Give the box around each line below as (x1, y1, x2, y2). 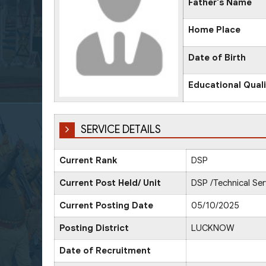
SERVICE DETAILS (81, 122, 161, 136)
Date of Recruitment (59, 245, 151, 256)
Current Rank (59, 154, 117, 166)
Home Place (188, 24, 240, 35)
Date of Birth (188, 52, 246, 63)
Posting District (59, 222, 129, 233)
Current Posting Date (59, 199, 153, 211)
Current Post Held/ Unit (59, 177, 161, 188)
